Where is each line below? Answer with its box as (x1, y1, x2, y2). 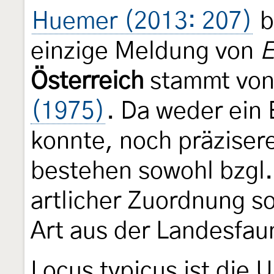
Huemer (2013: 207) (32, 9, 253, 34)
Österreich (31, 69, 144, 94)
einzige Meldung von (31, 39, 260, 64)
